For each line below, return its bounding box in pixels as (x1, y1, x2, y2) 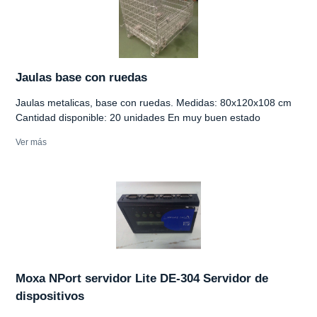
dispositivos (16, 289, 84, 303)
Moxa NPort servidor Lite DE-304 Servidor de (16, 271, 268, 285)
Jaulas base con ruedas (16, 70, 147, 84)
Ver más (16, 137, 47, 147)
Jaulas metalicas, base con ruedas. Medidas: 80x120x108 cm (16, 96, 292, 108)
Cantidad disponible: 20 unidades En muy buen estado (16, 111, 260, 123)
